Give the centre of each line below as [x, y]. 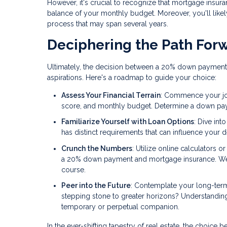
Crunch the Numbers [97, 148]
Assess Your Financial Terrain [111, 95]
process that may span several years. [108, 24]
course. [73, 169]
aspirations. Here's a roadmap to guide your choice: [132, 77]
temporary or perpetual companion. [120, 207]
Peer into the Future [96, 186]
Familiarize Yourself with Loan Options [128, 122]
